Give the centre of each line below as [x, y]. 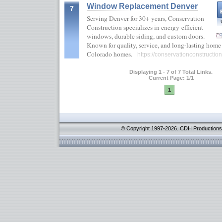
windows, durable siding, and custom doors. [146, 36]
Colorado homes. [112, 54]
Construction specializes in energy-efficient [145, 27]
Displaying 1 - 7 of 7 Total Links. [171, 72]
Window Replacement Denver [142, 6]
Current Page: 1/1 [171, 78]
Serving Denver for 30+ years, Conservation [145, 18]
